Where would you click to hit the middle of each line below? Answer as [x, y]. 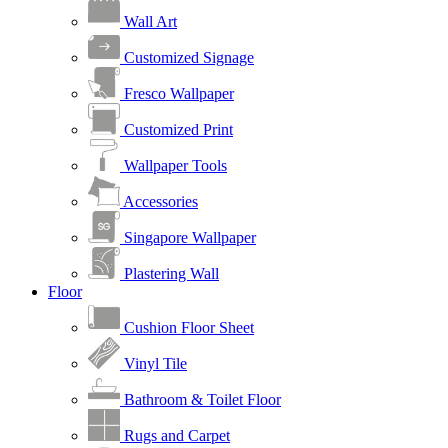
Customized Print [176, 130]
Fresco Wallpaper [177, 94]
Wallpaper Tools [173, 166]
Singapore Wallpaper [188, 238]
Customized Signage [187, 58]
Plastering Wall [169, 274]
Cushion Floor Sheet [187, 328]
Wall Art [148, 22]
